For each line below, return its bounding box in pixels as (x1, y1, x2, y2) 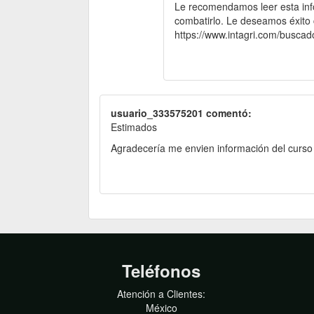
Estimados (111, 119, 157, 134)
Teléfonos (122, 258, 200, 282)
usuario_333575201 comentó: (111, 105, 252, 120)
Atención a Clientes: (117, 286, 205, 301)
